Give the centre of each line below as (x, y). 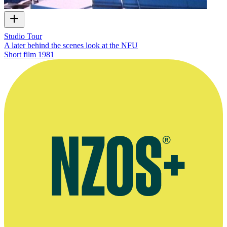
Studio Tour (23, 36)
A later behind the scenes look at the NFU (71, 46)
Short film (20, 55)
